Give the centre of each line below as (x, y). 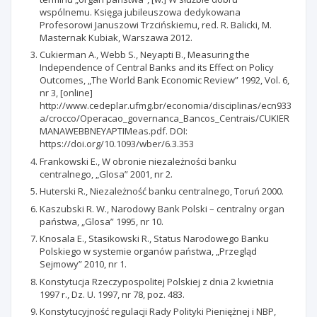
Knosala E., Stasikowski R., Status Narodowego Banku (154, 238)
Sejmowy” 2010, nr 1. (83, 264)
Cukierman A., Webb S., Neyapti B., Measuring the (145, 54)
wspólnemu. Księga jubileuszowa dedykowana (140, 12)
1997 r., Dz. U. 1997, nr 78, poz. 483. (112, 294)
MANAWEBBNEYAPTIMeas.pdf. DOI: (114, 131)
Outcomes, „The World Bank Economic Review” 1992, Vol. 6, (165, 80)
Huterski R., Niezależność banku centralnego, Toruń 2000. (162, 191)
